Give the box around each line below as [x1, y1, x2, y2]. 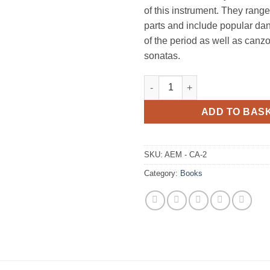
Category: [144, 169, 180, 178]
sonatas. [144, 50, 180, 61]
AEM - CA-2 [165, 150, 207, 160]
